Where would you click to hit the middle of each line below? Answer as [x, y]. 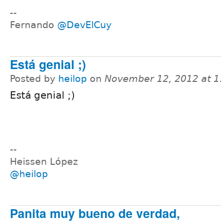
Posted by [34, 79]
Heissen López [44, 161]
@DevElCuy [84, 25]
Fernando [34, 25]
